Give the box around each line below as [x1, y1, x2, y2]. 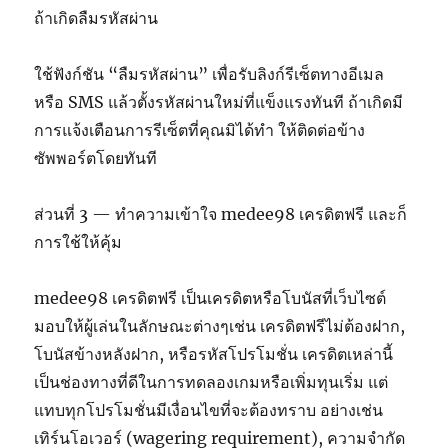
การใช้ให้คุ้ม [34, 232, 123, 253]
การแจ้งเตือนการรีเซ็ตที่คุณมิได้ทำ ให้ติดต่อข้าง [34, 120, 366, 141]
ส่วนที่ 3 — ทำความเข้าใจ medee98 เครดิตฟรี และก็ [34, 204, 408, 225]
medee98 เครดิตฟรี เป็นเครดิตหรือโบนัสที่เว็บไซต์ [34, 288, 387, 309]
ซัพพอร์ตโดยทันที [34, 148, 158, 169]
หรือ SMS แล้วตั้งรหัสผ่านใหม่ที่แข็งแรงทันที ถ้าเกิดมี [34, 92, 404, 113]
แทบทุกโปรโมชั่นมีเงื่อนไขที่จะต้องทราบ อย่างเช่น [34, 400, 384, 421]
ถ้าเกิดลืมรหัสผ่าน [34, 8, 159, 29]
